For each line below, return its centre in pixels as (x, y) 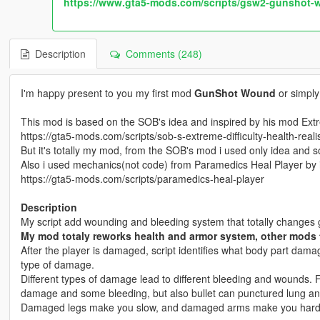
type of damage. (57, 265)
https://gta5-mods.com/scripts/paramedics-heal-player (142, 179)
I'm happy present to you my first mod (107, 93)
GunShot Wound (235, 93)
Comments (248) (161, 54)
